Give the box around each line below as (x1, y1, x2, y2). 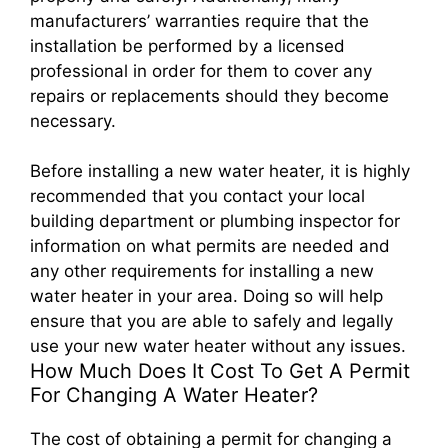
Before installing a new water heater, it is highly (30, 160, 410, 181)
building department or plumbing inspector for (30, 210, 400, 231)
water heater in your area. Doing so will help (30, 285, 383, 306)
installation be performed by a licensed (30, 35, 345, 56)
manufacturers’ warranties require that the (30, 10, 369, 31)
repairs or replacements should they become (30, 85, 389, 106)
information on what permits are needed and (30, 235, 390, 256)
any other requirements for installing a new (30, 260, 374, 281)
